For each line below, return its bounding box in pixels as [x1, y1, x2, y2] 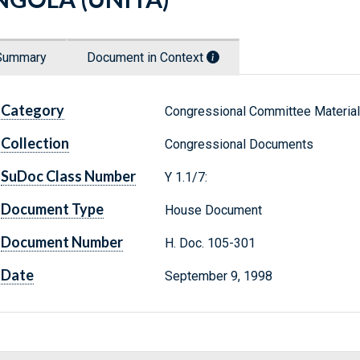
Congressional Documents [164, 137, 313, 153]
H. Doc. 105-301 [164, 235, 256, 252]
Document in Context [87, 50, 207, 66]
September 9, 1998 [164, 268, 272, 284]
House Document [164, 202, 262, 219]
